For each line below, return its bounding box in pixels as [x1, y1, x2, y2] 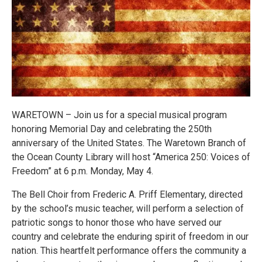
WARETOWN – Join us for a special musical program [12, 109, 227, 120]
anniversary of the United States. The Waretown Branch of [12, 137, 246, 149]
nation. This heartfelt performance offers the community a [12, 244, 246, 256]
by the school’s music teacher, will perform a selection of [12, 202, 244, 214]
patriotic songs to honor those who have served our [12, 216, 222, 228]
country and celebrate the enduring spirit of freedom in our [12, 230, 249, 242]
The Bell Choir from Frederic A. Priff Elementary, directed [12, 188, 243, 200]
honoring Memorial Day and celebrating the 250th [12, 123, 212, 135]
